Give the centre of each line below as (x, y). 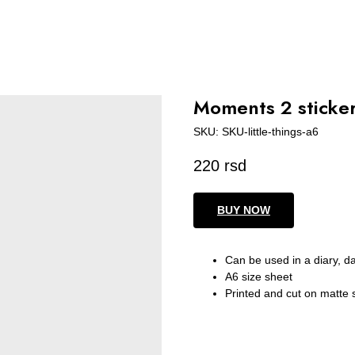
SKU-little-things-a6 (270, 132)
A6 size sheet (259, 277)
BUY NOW (244, 210)
